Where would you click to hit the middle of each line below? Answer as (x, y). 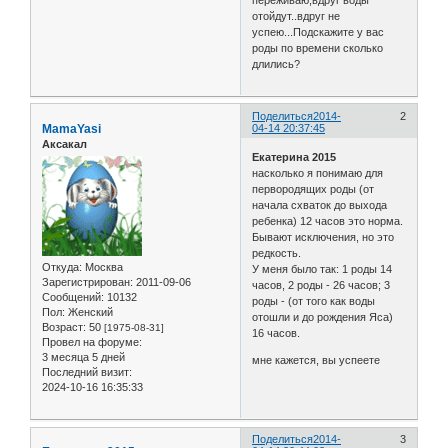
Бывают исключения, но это (323, 237)
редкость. (277, 253)
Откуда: (62, 267)
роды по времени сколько (318, 47)
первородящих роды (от (313, 189)
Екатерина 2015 (294, 157)
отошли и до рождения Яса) (323, 317)
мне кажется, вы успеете (316, 360)
